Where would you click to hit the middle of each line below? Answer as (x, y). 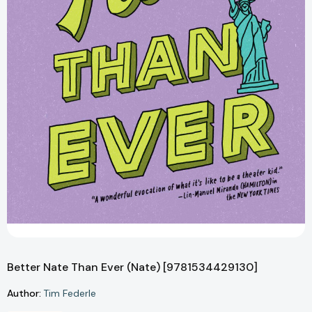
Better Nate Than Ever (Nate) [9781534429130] (132, 267)
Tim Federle (70, 294)
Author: (24, 293)
